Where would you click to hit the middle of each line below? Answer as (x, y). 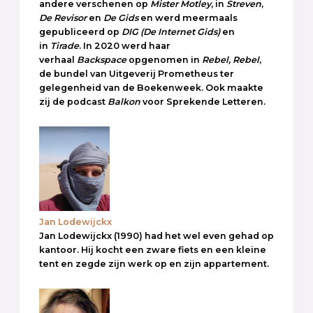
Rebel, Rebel (231, 60)
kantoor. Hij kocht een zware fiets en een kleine (153, 250)
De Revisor (64, 18)
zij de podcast (73, 102)
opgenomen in (164, 60)
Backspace (102, 60)
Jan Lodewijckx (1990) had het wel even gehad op (156, 236)
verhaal (58, 60)
